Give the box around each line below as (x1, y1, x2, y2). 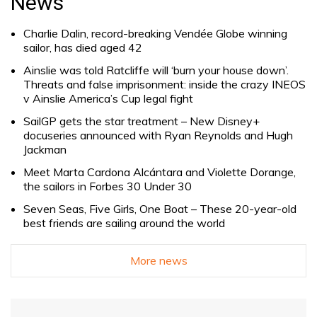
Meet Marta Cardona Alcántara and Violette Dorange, (23, 165, 296, 180)
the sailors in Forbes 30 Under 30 (23, 179, 192, 194)
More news (129, 253, 188, 268)
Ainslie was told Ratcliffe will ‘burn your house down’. (23, 63, 289, 78)
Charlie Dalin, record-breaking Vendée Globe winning (23, 26, 287, 41)
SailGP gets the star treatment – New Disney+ (23, 114, 260, 129)
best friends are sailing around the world (23, 216, 225, 231)
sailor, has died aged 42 (23, 40, 142, 55)
